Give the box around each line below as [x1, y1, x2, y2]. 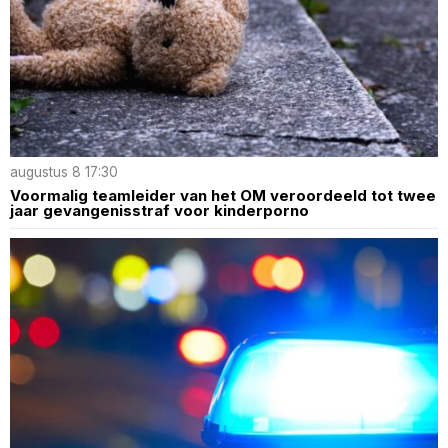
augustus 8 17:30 [10, 163, 118, 180]
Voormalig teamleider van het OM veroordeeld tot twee [10, 185, 436, 205]
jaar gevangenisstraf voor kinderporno [10, 200, 309, 220]
